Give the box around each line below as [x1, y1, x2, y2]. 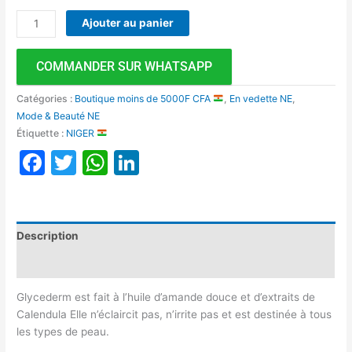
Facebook [45, 146, 163, 178]
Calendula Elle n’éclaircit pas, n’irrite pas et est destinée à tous [16, 308, 332, 321]
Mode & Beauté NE [16, 109, 101, 122]
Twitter [76, 146, 162, 178]
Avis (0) [16, 257, 59, 270]
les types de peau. [16, 325, 110, 339]
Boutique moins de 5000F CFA [75, 92, 214, 104]
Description [16, 229, 79, 243]
